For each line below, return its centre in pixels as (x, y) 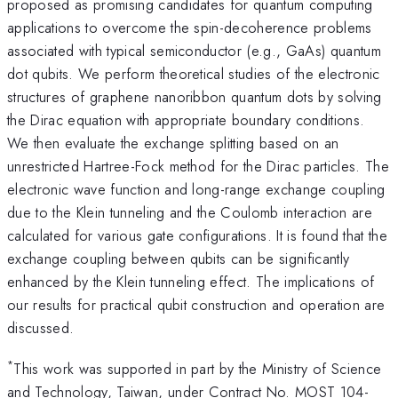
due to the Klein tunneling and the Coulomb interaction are (190, 212)
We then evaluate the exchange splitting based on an (173, 143)
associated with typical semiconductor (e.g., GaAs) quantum (194, 50)
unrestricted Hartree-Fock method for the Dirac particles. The (198, 166)
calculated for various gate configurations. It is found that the (197, 235)
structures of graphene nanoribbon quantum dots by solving (195, 96)
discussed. (41, 327)
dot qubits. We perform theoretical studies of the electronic (194, 73)
